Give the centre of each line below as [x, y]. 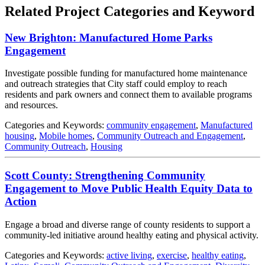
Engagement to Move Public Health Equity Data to [129, 189]
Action [21, 202]
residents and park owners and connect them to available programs [128, 95]
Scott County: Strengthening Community [105, 176]
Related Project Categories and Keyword [130, 11]
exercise [172, 255]
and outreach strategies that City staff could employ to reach [116, 84]
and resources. [31, 105]
